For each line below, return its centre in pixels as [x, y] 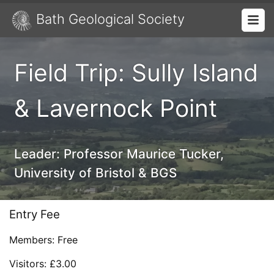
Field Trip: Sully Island [136, 73]
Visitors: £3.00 [43, 264]
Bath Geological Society [111, 19]
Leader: [39, 154]
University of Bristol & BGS [96, 173]
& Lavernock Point [116, 108]
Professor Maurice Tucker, [144, 154]
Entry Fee [35, 215]
